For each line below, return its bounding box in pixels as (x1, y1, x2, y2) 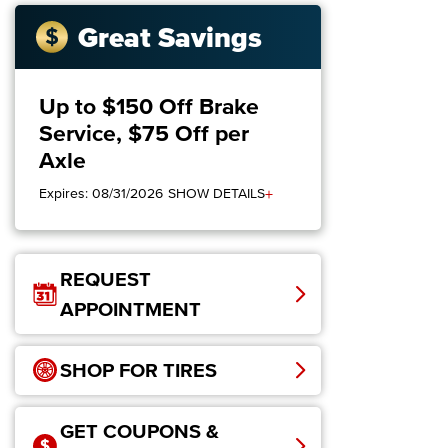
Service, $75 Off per (39, 120, 249, 147)
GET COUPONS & (60, 420, 219, 443)
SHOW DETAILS (168, 186, 265, 202)
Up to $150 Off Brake (39, 93, 259, 120)
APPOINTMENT (60, 298, 201, 321)
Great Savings (77, 20, 262, 53)
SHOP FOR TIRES (60, 359, 217, 382)
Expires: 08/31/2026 (39, 186, 163, 202)
